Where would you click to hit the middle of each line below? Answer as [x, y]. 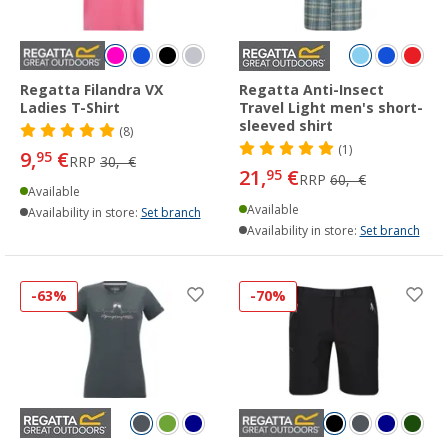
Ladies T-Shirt [70, 107]
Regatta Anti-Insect [311, 89]
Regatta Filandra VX [91, 89]
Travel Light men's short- [331, 107]
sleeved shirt [286, 125]
